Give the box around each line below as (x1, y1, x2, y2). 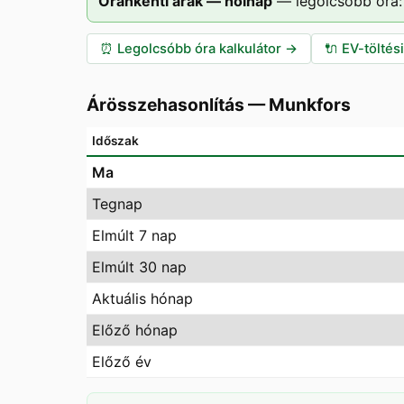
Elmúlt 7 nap (92, 226, 177, 244)
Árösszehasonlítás (87, 94, 244, 115)
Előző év (92, 353, 151, 371)
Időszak (92, 133, 139, 148)
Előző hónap (92, 321, 178, 339)
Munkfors (269, 94, 351, 115)
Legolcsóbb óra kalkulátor (117, 41, 281, 57)
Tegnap (92, 195, 142, 213)
